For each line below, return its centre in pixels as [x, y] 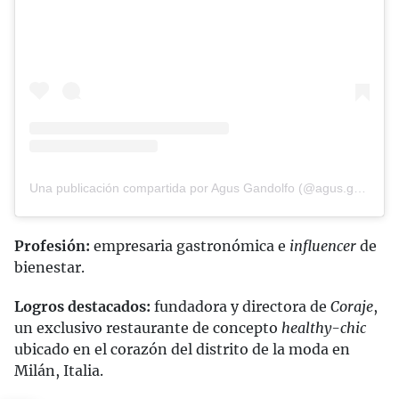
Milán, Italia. [59, 370]
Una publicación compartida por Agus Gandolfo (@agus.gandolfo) [360, 187]
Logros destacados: [82, 306]
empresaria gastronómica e [190, 245]
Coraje [352, 306]
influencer [323, 245]
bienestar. [49, 267]
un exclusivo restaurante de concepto [148, 327]
